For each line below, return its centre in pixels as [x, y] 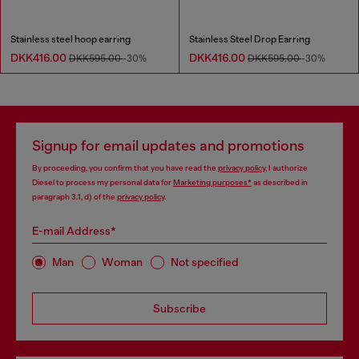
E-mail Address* [74, 230]
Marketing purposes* [212, 182]
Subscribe [179, 308]
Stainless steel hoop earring [71, 39]
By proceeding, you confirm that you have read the [125, 167]
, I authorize [286, 167]
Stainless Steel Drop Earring [250, 39]
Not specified [205, 262]
